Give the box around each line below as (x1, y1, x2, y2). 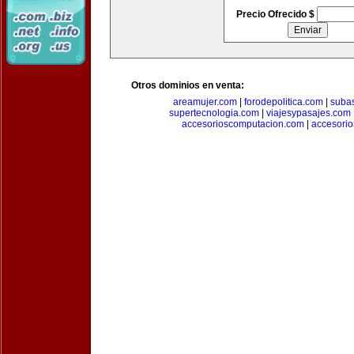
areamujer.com (173, 96, 237, 107)
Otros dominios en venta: (131, 80, 244, 91)
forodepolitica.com (244, 96, 323, 107)
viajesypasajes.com (265, 107, 351, 119)
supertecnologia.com (168, 107, 259, 119)
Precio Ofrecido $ (235, 9, 317, 20)
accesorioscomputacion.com (182, 119, 304, 130)
